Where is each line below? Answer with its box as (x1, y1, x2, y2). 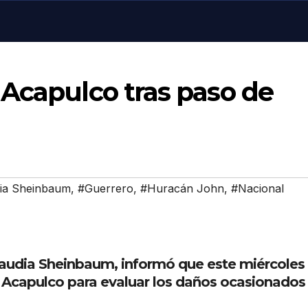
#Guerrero (78, 181, 133, 195)
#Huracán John (140, 181, 224, 195)
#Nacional (231, 181, 284, 195)
